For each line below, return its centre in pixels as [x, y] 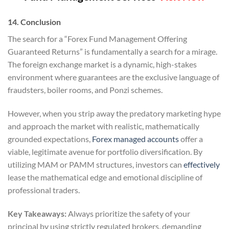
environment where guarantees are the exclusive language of [113, 77]
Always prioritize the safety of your [128, 213]
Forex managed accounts [135, 139]
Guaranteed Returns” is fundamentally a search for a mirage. [112, 52]
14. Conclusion [34, 22]
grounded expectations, [50, 139]
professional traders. [44, 190]
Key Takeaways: [37, 213]
